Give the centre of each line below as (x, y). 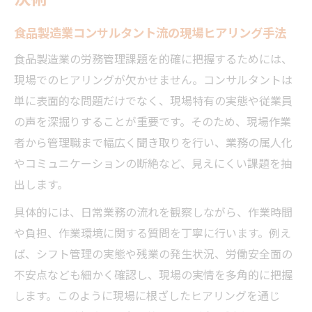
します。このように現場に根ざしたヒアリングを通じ (147, 295)
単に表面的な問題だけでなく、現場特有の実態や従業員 (153, 100)
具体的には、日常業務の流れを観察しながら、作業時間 (153, 211)
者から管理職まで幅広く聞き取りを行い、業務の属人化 (153, 142)
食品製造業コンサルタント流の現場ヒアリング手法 (150, 32)
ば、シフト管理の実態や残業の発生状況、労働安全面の (153, 253)
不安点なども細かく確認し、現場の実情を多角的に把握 (153, 274)
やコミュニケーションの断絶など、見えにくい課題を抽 (153, 163)
